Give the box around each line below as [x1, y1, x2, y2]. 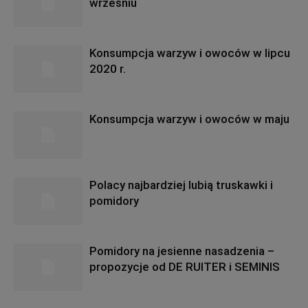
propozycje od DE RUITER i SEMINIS [89, 260, 280, 274]
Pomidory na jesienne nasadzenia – [89, 244, 274, 258]
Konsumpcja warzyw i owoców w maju [89, 112, 289, 126]
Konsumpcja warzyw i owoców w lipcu [89, 46, 290, 60]
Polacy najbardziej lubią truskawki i [89, 178, 273, 192]
